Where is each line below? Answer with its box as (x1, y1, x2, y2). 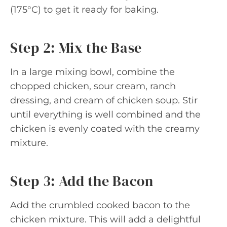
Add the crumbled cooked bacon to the (10, 199, 190, 211)
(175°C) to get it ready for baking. (10, 4, 159, 15)
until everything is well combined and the (10, 108, 201, 120)
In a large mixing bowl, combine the (10, 66, 175, 78)
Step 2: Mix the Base (10, 37, 142, 57)
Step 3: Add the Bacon (10, 171, 154, 191)
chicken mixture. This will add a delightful (10, 213, 201, 225)
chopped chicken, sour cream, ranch (10, 80, 176, 92)
